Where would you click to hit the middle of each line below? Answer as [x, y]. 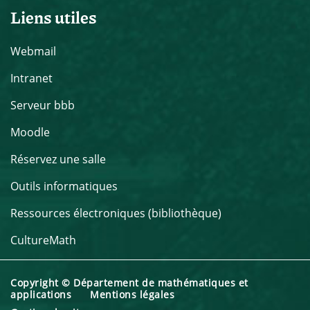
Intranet [31, 78]
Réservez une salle [58, 159]
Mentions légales [132, 294]
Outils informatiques [64, 186]
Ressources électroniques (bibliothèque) [116, 213]
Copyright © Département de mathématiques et [129, 282]
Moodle [30, 132]
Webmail [33, 51]
